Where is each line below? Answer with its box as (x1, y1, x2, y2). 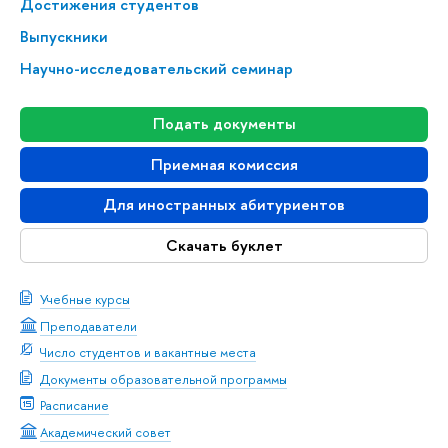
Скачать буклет (165, 234, 283, 256)
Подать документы (152, 113, 296, 135)
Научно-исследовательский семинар (20, 57, 293, 79)
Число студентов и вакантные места (40, 343, 256, 362)
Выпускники (20, 25, 108, 47)
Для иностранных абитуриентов (103, 194, 345, 216)
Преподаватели (40, 316, 137, 335)
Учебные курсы (40, 290, 130, 309)
